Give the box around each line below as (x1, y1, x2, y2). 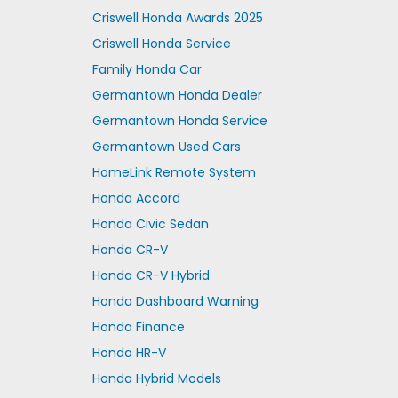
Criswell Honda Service (92, 35, 231, 52)
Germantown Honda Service (92, 112, 267, 130)
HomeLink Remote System (92, 163, 256, 181)
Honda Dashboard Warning (92, 292, 259, 310)
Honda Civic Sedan (92, 215, 209, 233)
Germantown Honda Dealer (92, 86, 262, 104)
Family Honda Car (92, 60, 202, 78)
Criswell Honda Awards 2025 (92, 9, 263, 27)
